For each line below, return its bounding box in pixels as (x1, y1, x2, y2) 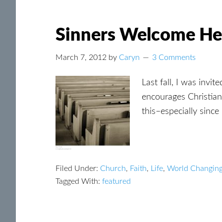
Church (100, 165, 126, 172)
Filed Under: (55, 165, 100, 172)
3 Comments (152, 54, 196, 61)
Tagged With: (55, 177, 102, 185)
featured (102, 177, 131, 185)
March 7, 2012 (55, 54, 107, 61)
